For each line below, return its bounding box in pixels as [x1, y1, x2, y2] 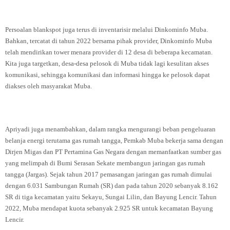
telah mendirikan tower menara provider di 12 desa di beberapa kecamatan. [5, 48, 213, 56]
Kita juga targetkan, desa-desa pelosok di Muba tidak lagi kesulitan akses [5, 60, 209, 67]
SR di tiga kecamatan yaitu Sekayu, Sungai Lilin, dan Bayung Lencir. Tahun [5, 193, 217, 201]
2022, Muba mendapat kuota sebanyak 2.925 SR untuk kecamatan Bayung [5, 204, 213, 212]
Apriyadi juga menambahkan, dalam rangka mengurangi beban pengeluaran [5, 125, 216, 133]
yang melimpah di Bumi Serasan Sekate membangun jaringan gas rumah [5, 159, 205, 167]
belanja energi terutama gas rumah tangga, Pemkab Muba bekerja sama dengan [5, 137, 223, 144]
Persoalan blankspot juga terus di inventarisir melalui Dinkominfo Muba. [5, 26, 208, 33]
